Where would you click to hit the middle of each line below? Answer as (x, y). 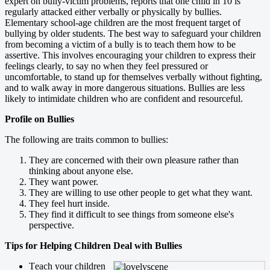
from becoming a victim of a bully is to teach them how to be (120, 44)
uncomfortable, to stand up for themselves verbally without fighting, (133, 77)
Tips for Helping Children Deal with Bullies (93, 245)
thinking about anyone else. (81, 171)
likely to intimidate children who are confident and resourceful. (124, 98)
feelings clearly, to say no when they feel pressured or (106, 66)
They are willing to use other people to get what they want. (141, 192)
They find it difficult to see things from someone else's (131, 214)
